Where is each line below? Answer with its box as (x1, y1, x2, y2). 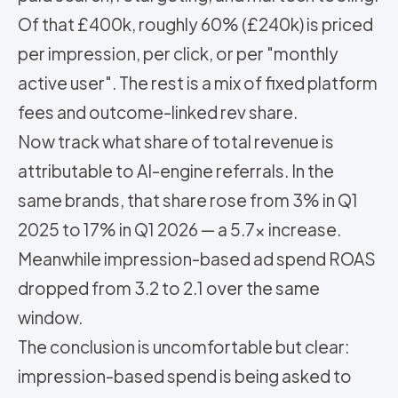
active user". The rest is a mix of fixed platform (18, 72, 378, 93)
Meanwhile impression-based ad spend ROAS (18, 248, 376, 269)
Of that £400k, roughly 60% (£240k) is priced (18, 13, 373, 35)
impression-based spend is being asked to (18, 365, 352, 386)
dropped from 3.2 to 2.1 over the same (18, 277, 320, 298)
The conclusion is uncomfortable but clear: (18, 336, 349, 357)
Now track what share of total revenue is (18, 131, 334, 152)
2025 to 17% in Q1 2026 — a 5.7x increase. (18, 219, 341, 240)
